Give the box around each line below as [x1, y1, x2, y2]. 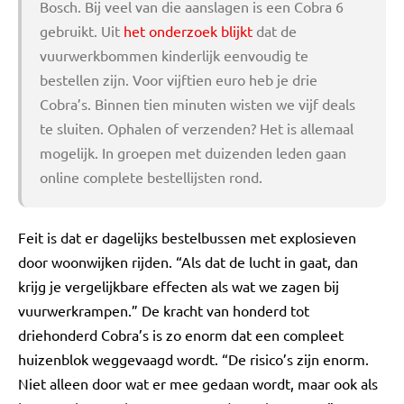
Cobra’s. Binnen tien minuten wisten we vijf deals [40, 95, 355, 113]
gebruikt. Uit [40, 22, 124, 40]
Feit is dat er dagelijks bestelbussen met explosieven [18, 228, 356, 246]
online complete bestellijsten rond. [40, 168, 262, 186]
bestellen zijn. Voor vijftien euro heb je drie [40, 70, 317, 88]
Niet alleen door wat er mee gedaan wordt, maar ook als [18, 374, 378, 392]
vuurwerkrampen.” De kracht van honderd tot [18, 301, 309, 319]
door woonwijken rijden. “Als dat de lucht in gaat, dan [18, 252, 358, 271]
